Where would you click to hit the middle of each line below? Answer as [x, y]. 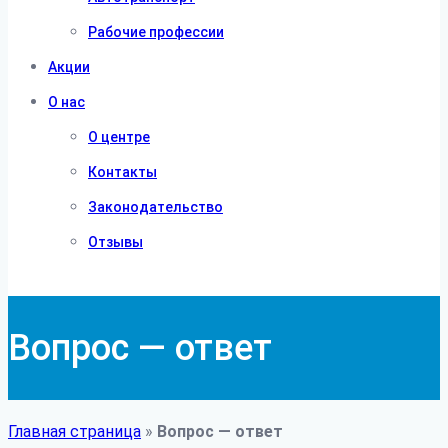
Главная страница [74, 431]
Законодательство [155, 207]
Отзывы [115, 242]
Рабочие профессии [156, 32]
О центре [119, 137]
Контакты [122, 172]
